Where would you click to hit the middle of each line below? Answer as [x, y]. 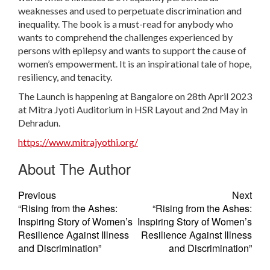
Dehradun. [41, 123]
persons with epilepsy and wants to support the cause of [132, 51]
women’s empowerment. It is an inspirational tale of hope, [135, 64]
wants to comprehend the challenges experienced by [125, 37]
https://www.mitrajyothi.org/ [78, 142]
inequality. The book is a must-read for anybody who [126, 24]
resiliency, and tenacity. [65, 77]
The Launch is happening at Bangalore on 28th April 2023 [135, 96]
